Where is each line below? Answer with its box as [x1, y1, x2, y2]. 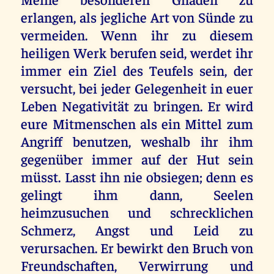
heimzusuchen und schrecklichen [21, 203, 253, 221]
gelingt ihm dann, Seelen [21, 185, 253, 204]
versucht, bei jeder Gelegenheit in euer [21, 79, 253, 97]
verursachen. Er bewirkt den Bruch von [21, 239, 253, 257]
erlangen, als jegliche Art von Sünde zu [21, 8, 253, 26]
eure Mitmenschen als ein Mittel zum [21, 114, 253, 133]
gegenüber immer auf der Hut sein [21, 150, 253, 168]
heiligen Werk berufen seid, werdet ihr [21, 43, 253, 62]
